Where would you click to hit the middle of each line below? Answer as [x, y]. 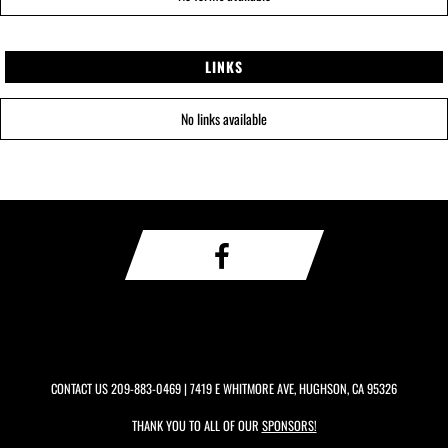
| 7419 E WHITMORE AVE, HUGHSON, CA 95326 [289, 388]
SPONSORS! [289, 425]
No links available [224, 118]
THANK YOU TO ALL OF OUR [196, 425]
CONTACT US [81, 388]
